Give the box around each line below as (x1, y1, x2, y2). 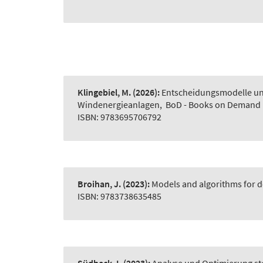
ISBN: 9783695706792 (77, 111, 161, 123)
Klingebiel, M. (77, 86, 131, 99)
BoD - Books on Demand (166, 99, 261, 111)
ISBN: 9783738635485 (77, 190, 161, 203)
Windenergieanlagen (77, 99, 160, 111)
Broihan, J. (77, 178, 121, 190)
